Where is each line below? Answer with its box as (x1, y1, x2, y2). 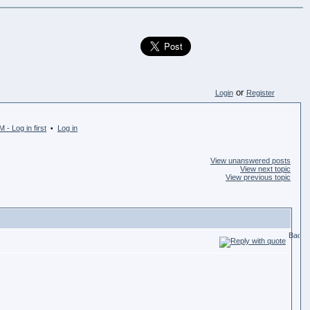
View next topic (240, 165, 291, 173)
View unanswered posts (210, 156, 291, 165)
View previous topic (226, 173, 291, 181)
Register (246, 89, 275, 97)
